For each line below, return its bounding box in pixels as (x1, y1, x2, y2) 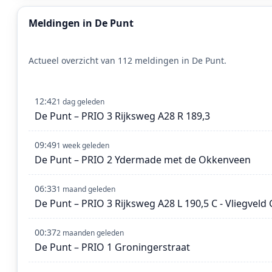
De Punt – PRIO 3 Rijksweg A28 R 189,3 (35, 109, 210, 123)
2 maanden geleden (56, 228, 124, 239)
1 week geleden (56, 140, 109, 151)
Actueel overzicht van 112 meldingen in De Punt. (29, 55, 226, 67)
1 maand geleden (56, 184, 115, 195)
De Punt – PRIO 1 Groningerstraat (35, 240, 190, 254)
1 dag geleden (56, 97, 104, 107)
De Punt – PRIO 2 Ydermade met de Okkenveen (35, 153, 251, 167)
